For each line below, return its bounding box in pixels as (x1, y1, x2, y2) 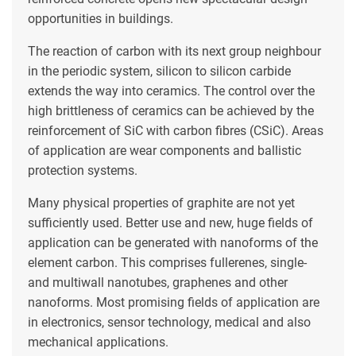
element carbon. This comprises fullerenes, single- (28, 254, 307, 270)
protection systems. (28, 162, 137, 178)
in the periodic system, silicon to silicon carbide (28, 63, 291, 79)
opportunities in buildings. (28, 10, 173, 26)
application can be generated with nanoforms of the (28, 234, 318, 250)
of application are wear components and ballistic (28, 142, 301, 158)
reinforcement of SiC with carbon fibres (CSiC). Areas (28, 122, 323, 138)
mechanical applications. (28, 334, 168, 350)
